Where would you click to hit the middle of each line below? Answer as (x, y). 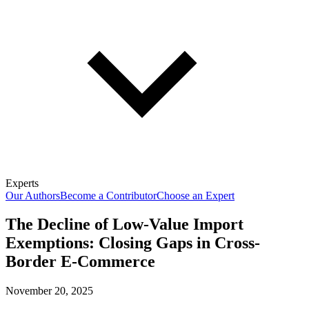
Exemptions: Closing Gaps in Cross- (133, 243)
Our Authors (33, 195)
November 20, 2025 (49, 291)
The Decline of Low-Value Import (124, 225)
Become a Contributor (108, 195)
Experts (22, 183)
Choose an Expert (196, 195)
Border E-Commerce (80, 262)
